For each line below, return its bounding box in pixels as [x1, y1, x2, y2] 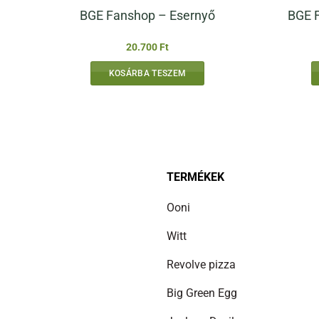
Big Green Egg [166, 286, 237, 300]
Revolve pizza [166, 257, 236, 271]
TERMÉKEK [166, 170, 224, 184]
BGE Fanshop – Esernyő [80, 7, 215, 23]
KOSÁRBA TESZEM [108, 68, 187, 78]
